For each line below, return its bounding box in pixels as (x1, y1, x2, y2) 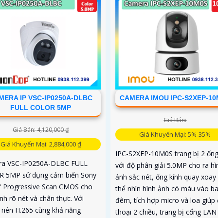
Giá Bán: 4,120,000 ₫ (13, 126, 69, 134)
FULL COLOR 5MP (10, 104, 72, 112)
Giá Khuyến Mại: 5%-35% (139, 130, 211, 139)
